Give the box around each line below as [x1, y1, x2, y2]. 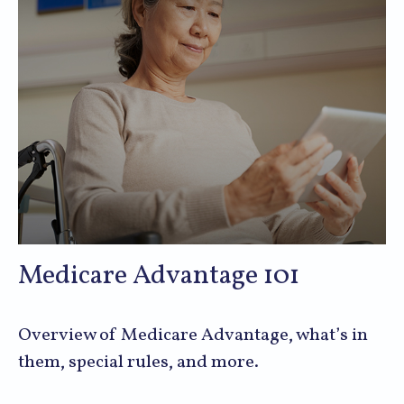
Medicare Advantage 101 [18, 257, 299, 296]
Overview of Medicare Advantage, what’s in [18, 323, 368, 349]
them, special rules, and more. [18, 350, 259, 376]
